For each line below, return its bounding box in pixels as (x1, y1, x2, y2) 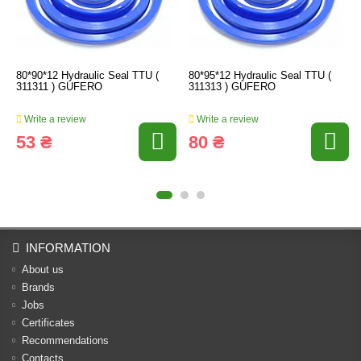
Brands (22, 281, 55, 293)
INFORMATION (26, 241, 110, 255)
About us (22, 263, 64, 276)
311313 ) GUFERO (189, 81, 276, 93)
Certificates (22, 317, 75, 329)
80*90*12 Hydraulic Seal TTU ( (16, 69, 159, 81)
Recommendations (22, 334, 109, 346)
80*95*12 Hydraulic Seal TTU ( (189, 69, 331, 81)
